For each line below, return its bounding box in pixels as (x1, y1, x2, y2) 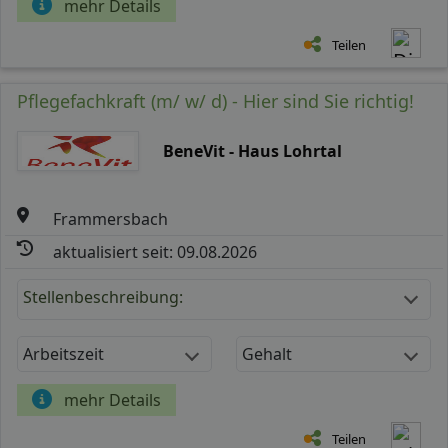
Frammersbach (53, 207, 169, 230)
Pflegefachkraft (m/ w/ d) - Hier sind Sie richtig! (17, 88, 414, 113)
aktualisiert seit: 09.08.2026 (53, 240, 258, 263)
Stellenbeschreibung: (23, 285, 183, 308)
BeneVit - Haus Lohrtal (162, 139, 342, 162)
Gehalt (242, 342, 292, 365)
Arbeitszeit (23, 342, 104, 365)
